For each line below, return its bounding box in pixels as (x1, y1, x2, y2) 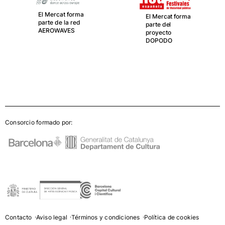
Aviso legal (36, 213, 67, 221)
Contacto (5, 213, 32, 221)
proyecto (145, 28, 171, 36)
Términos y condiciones (71, 213, 140, 221)
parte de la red (38, 18, 80, 26)
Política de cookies (144, 213, 199, 221)
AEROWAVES (38, 26, 75, 34)
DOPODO (145, 36, 172, 44)
